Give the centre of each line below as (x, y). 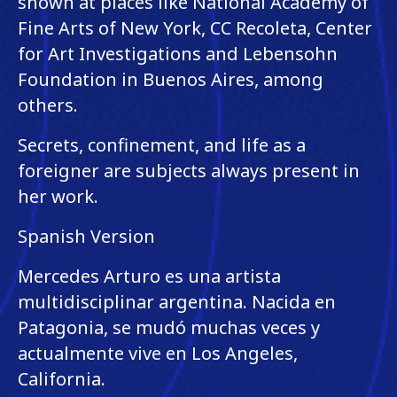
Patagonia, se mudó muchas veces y (169, 327)
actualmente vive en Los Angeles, (158, 353)
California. (62, 378)
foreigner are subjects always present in (189, 170)
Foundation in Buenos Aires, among (171, 79)
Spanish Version (86, 236)
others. (48, 105)
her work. (58, 196)
